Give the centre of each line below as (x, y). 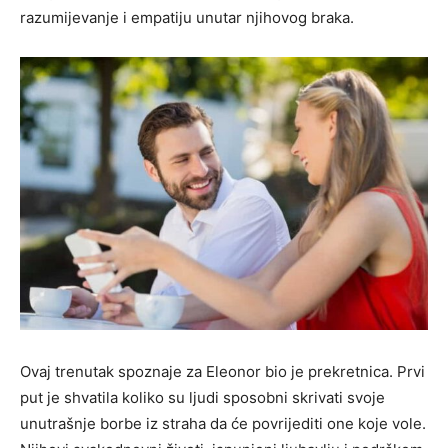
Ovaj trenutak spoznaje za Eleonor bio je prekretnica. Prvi (222, 372)
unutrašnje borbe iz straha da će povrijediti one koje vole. (223, 424)
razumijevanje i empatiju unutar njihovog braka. (187, 17)
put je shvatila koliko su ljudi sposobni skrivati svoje (202, 398)
